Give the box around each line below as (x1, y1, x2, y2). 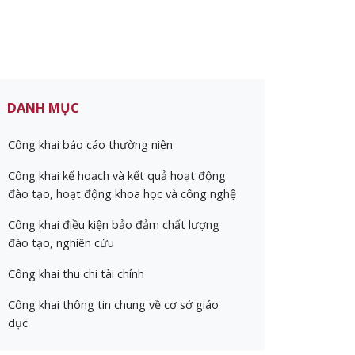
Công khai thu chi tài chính (8, 266, 144, 281)
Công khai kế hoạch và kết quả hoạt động (8, 168, 226, 183)
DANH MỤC (7, 98, 79, 116)
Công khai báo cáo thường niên (8, 137, 173, 152)
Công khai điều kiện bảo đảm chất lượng (8, 217, 219, 232)
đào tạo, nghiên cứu (8, 235, 114, 250)
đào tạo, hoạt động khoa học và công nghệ (8, 186, 236, 201)
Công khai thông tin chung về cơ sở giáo (8, 297, 219, 312)
